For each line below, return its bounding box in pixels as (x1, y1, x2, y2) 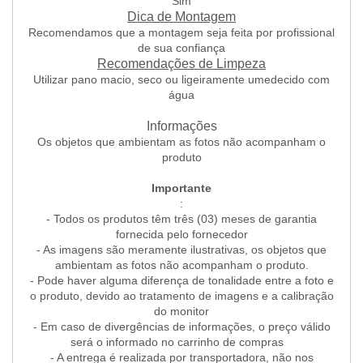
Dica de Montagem (127, 10, 236, 24)
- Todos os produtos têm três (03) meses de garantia (46, 212, 317, 226)
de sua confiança (138, 41, 225, 55)
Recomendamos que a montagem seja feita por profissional (28, 26, 335, 40)
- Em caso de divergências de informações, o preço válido (32, 320, 331, 334)
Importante (152, 181, 211, 195)
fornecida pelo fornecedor (115, 228, 248, 241)
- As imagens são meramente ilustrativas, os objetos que (36, 243, 327, 257)
